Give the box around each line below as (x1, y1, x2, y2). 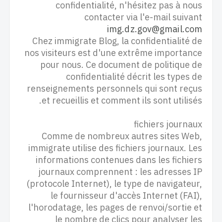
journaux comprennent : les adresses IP (38, 165, 202, 178)
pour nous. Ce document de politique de (40, 58, 202, 71)
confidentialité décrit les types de (66, 70, 202, 83)
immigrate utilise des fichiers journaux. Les (28, 141, 202, 155)
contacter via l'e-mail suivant (84, 10, 202, 24)
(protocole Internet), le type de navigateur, (27, 177, 202, 190)
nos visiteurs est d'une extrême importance (24, 46, 202, 59)
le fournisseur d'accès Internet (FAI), (51, 189, 202, 202)
